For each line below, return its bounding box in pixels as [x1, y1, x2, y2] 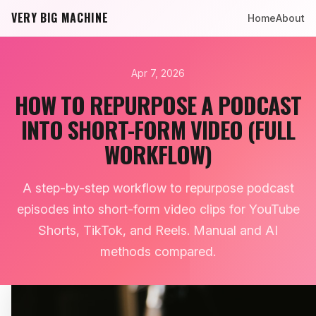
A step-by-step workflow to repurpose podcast [22, 181, 294, 195]
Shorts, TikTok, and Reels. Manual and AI [38, 223, 278, 238]
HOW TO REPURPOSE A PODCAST [14, 88, 302, 121]
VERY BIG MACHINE [11, 9, 109, 26]
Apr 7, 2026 [131, 67, 185, 79]
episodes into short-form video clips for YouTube [16, 202, 300, 217]
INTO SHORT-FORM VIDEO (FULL [20, 113, 296, 146]
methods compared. [100, 244, 216, 259]
